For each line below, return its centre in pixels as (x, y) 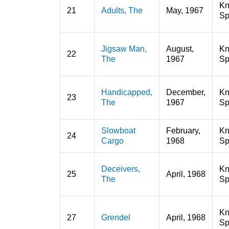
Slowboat (118, 131)
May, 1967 (185, 10)
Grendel (116, 217)
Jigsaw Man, (124, 49)
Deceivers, (120, 169)
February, (183, 131)
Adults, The (122, 10)
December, (186, 92)
